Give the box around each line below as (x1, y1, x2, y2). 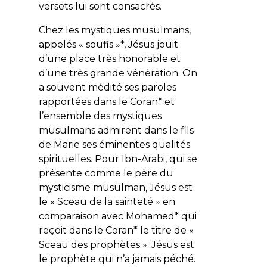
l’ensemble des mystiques (38, 110, 162, 122)
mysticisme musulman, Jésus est (38, 181, 193, 193)
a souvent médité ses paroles (38, 81, 176, 93)
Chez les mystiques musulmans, (38, 24, 191, 36)
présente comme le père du (38, 167, 173, 179)
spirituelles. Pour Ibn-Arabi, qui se (38, 153, 197, 164)
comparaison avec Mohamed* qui (38, 210, 197, 222)
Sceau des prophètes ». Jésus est (38, 238, 194, 250)
